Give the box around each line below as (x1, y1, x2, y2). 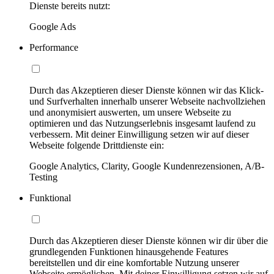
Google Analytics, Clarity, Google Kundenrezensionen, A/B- (29, 160, 264, 171)
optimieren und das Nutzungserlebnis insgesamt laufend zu (29, 117, 256, 128)
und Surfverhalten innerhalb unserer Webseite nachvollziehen (29, 95, 265, 106)
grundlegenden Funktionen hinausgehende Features (29, 246, 228, 257)
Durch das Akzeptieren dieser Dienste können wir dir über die (29, 235, 268, 246)
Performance (29, 42, 78, 53)
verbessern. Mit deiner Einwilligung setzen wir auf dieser (29, 128, 249, 139)
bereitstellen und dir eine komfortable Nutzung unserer (29, 257, 239, 268)
